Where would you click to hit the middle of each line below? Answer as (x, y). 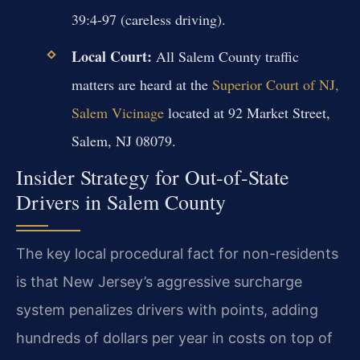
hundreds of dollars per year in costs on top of (174, 337)
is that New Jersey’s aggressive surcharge (159, 281)
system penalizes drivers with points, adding (167, 309)
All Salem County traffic (225, 57)
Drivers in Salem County (121, 201)
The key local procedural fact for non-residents (177, 253)
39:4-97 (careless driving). (148, 20)
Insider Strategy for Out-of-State (153, 176)
